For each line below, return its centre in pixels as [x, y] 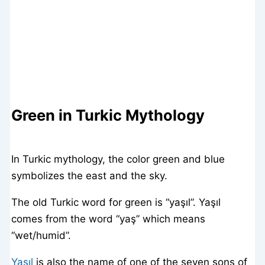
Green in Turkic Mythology [108, 115]
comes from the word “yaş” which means [109, 219]
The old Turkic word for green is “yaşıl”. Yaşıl [116, 202]
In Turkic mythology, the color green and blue [118, 159]
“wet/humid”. [41, 235]
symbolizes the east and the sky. [90, 175]
